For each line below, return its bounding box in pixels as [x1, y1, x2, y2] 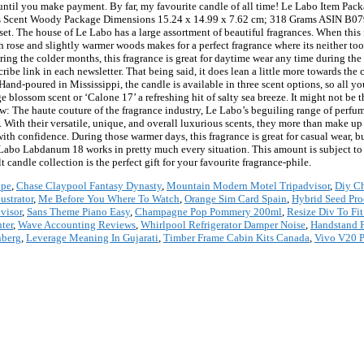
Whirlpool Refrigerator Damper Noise [141, 219, 305, 232]
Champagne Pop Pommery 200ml [135, 206, 282, 219]
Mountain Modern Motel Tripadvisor [167, 180, 330, 193]
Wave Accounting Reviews [18, 219, 136, 232]
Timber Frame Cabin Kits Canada [163, 232, 310, 245]
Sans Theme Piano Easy [27, 206, 130, 219]
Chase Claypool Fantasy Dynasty [16, 180, 162, 193]
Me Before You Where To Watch [38, 193, 180, 206]
